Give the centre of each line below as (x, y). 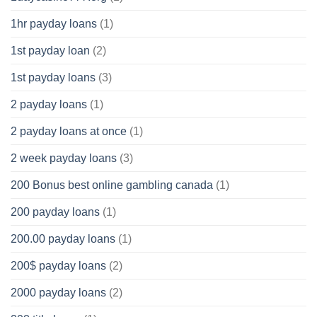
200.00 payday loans (63, 238)
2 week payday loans (64, 158)
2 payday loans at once (69, 131)
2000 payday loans (58, 292)
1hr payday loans (54, 23)
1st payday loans (53, 77)
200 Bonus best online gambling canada (112, 185)
